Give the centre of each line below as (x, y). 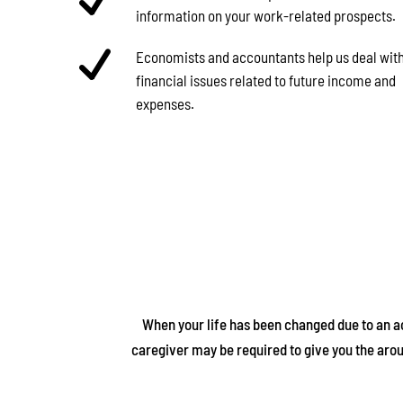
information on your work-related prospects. (266, 15)
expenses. (165, 103)
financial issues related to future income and (266, 80)
